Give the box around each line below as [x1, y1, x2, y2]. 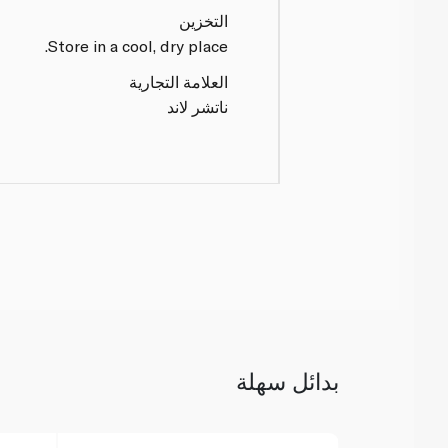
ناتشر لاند [167, 96, 229, 116]
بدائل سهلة [235, 367, 339, 396]
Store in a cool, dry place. [48, 35, 229, 55]
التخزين [179, 10, 229, 30]
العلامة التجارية [129, 71, 229, 91]
